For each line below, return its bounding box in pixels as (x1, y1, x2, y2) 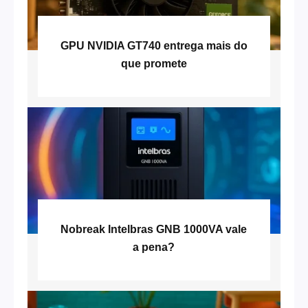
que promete (120, 57, 187, 69)
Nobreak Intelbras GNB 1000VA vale (60, 223, 247, 235)
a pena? (133, 241, 175, 253)
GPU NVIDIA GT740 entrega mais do (60, 39, 247, 52)
